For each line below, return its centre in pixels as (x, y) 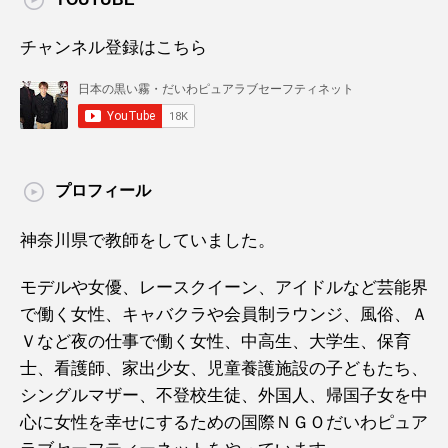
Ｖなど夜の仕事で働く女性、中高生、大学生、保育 (215, 341)
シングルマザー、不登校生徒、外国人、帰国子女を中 (224, 395)
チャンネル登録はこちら (113, 47)
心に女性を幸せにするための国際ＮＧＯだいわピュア (224, 422)
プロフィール (103, 190)
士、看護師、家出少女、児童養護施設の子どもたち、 (224, 368)
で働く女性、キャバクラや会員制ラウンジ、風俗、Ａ (224, 314)
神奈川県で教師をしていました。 (147, 240)
